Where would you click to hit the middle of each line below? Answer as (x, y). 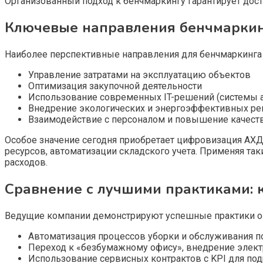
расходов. (26, 163)
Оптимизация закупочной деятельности (115, 86)
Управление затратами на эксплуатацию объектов (139, 75)
